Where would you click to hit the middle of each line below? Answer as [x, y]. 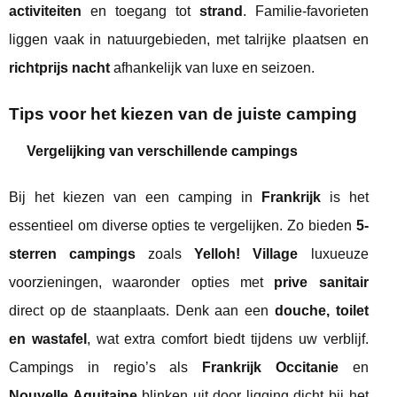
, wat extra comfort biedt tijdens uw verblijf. [227, 339]
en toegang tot [140, 12]
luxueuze [333, 254]
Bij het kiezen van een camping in [135, 198]
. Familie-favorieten [305, 12]
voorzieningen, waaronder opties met [142, 283]
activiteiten [45, 12]
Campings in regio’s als [106, 368]
